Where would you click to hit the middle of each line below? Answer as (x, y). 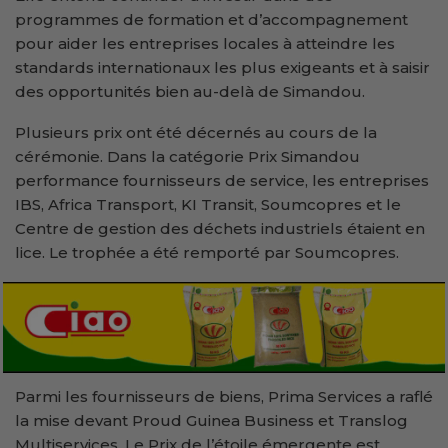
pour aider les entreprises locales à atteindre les (205, 43)
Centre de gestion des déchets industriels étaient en (220, 228)
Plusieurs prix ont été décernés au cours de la (196, 132)
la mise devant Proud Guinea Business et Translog (211, 420)
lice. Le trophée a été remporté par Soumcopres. (207, 252)
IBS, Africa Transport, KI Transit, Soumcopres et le (208, 204)
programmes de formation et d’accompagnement (211, 19)
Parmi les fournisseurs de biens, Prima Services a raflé (224, 396)
